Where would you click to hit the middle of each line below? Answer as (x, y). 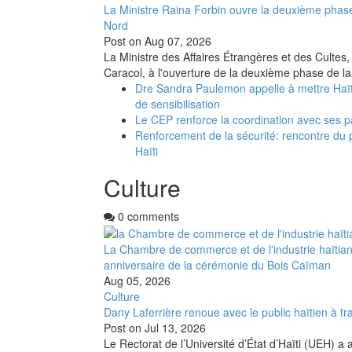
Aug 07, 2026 (178, 40)
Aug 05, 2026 (137, 280)
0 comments (147, 216)
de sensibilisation (178, 103)
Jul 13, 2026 (175, 327)
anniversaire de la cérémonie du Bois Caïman (217, 264)
